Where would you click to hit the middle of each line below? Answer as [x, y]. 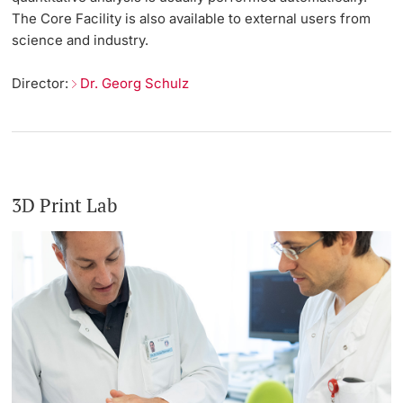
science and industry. [81, 40]
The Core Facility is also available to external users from [192, 18]
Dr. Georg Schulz [135, 83]
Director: [42, 83]
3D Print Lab [65, 206]
